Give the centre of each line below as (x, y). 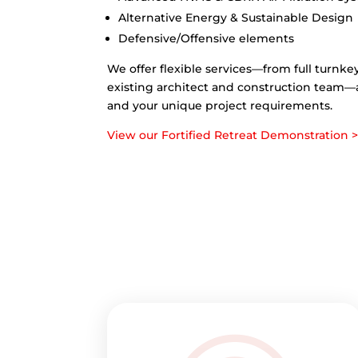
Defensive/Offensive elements (207, 39)
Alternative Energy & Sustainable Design (236, 18)
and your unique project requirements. (220, 106)
